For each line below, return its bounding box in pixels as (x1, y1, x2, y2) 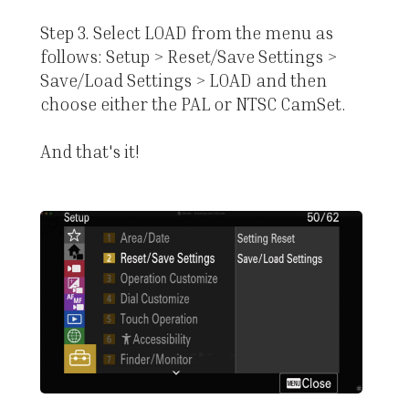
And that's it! (39, 141, 140, 163)
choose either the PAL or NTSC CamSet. (39, 93, 346, 115)
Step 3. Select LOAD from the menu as (39, 22, 333, 44)
